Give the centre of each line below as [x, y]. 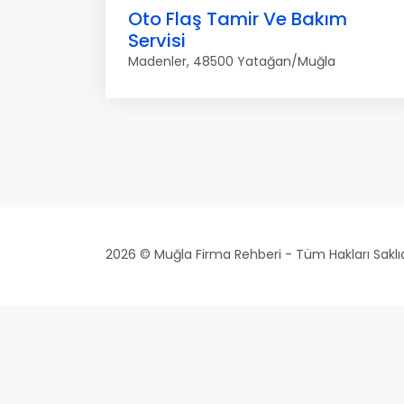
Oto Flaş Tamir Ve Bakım [238, 19]
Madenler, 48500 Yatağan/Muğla [232, 61]
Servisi [157, 41]
